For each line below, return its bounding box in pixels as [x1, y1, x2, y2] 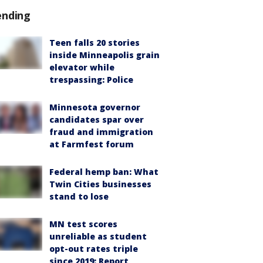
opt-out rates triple [49, 243, 138, 254]
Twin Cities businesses [49, 178, 151, 190]
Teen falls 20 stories [49, 37, 140, 48]
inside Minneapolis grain [49, 49, 160, 60]
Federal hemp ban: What [49, 166, 159, 177]
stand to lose [49, 191, 109, 202]
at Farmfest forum [49, 139, 134, 150]
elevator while [49, 62, 114, 73]
